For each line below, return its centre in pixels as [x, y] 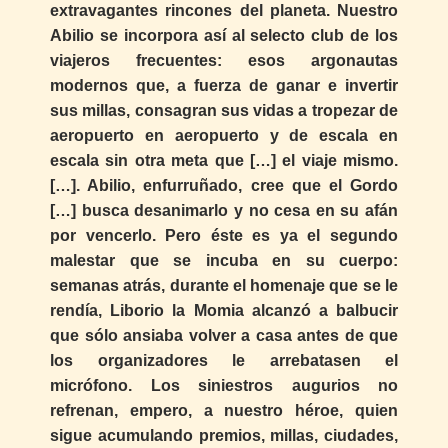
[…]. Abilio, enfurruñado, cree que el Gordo [224, 186]
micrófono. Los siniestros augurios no [224, 386]
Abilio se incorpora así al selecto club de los [224, 36]
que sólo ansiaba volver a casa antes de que [224, 336]
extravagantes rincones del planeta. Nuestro [224, 11]
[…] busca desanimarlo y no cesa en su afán [224, 211]
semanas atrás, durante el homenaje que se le [224, 286]
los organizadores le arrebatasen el [224, 361]
